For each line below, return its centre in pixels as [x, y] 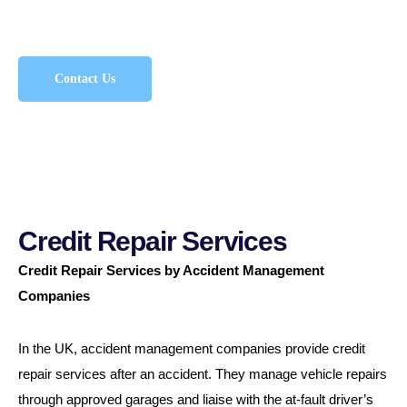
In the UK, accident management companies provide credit [192, 348]
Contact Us [85, 79]
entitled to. [48, 16]
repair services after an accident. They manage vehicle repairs [203, 374]
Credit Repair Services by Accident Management [171, 270]
